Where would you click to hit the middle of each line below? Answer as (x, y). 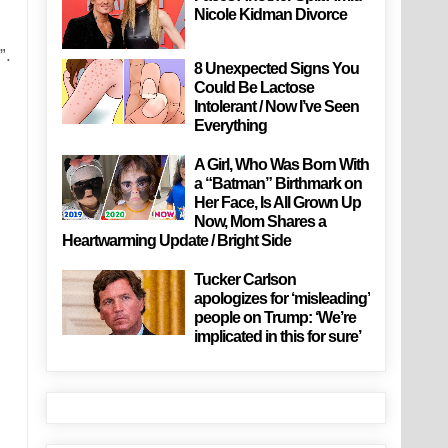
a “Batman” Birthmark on (278, 184)
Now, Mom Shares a (260, 222)
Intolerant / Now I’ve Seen (277, 107)
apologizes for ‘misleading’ (282, 299)
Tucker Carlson (245, 280)
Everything (231, 126)
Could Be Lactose (254, 88)
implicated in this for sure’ (278, 337)
